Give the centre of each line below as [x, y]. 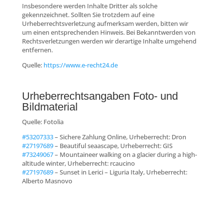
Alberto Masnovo [47, 181]
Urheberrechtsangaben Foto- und [100, 96]
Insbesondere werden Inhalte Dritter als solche [89, 6]
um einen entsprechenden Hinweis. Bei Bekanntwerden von [109, 32]
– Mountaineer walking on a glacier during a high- [126, 154]
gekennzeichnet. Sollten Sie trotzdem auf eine [88, 14]
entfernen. [37, 50]
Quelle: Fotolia [43, 121]
